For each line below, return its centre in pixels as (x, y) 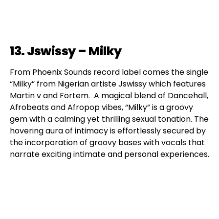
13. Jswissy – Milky (66, 51)
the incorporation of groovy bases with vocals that (107, 142)
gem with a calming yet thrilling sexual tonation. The (109, 119)
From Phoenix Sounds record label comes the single (109, 72)
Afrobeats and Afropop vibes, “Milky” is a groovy (101, 107)
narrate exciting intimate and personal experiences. (109, 154)
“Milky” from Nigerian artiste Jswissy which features (108, 84)
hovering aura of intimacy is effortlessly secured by (108, 131)
